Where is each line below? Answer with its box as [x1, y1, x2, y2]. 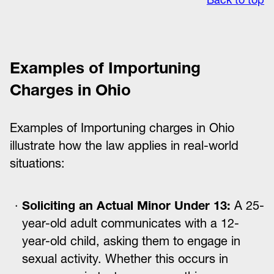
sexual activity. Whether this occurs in [22, 251, 228, 266]
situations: [10, 156, 65, 171]
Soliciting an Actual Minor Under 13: [22, 198, 231, 213]
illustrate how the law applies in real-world [10, 138, 239, 153]
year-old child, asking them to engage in [22, 234, 240, 248]
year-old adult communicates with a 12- [22, 216, 239, 231]
